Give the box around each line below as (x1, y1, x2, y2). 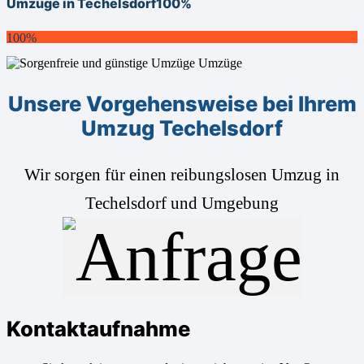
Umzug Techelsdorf (81, 115, 283, 141)
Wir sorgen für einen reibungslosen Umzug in (24, 164, 340, 184)
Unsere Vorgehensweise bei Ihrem (7, 90, 357, 116)
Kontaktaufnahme (6, 316, 190, 342)
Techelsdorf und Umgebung (85, 193, 279, 212)
